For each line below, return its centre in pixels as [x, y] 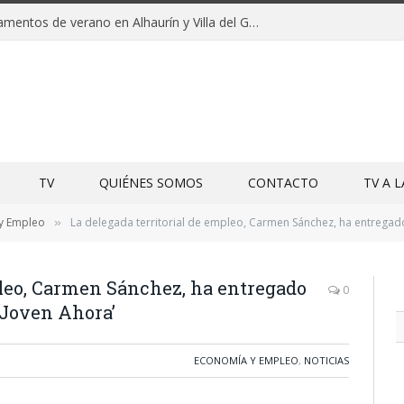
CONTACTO [283, 183]
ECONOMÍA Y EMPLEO [246, 360]
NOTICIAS [326, 360]
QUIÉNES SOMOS [151, 183]
